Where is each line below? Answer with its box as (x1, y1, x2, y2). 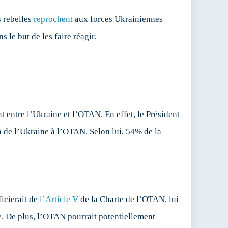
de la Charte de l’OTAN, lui (78, 194, 179, 205)
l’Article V (40, 194, 78, 205)
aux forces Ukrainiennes (73, 14, 163, 24)
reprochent (34, 14, 73, 24)
